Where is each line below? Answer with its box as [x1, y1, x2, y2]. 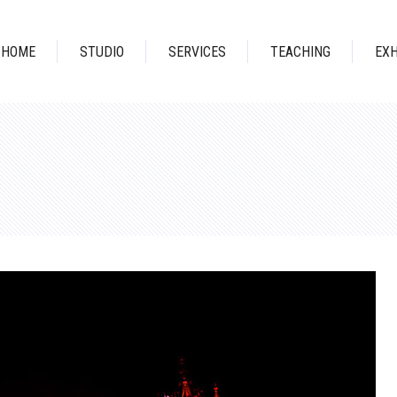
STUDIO [80, 43, 124, 60]
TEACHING [270, 43, 331, 60]
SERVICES [168, 43, 226, 60]
